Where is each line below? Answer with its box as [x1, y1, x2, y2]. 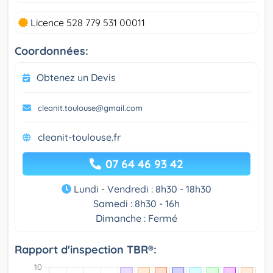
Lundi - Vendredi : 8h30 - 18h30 [71, 182, 211, 195]
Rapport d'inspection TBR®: [15, 242, 157, 257]
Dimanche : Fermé [96, 211, 177, 224]
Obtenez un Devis [37, 71, 116, 83]
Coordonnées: [15, 43, 88, 58]
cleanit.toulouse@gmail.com [38, 102, 143, 113]
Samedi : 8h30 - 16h [93, 197, 180, 210]
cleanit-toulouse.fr [38, 130, 121, 143]
